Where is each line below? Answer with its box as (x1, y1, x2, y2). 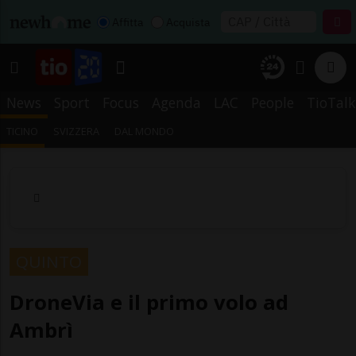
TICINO (6, 124, 38, 138)
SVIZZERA (53, 124, 100, 138)
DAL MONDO (114, 124, 175, 138)
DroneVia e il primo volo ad (10, 288, 288, 316)
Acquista (166, 14, 210, 29)
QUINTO (16, 250, 82, 273)
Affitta (112, 14, 143, 29)
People (251, 93, 294, 112)
